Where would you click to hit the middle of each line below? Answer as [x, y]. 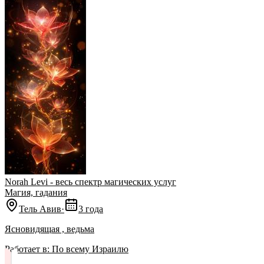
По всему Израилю [90, 249]
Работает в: [27, 249]
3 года [91, 209]
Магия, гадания [36, 193]
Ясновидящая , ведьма [49, 229]
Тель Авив [40, 209]
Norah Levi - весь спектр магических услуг [90, 182]
